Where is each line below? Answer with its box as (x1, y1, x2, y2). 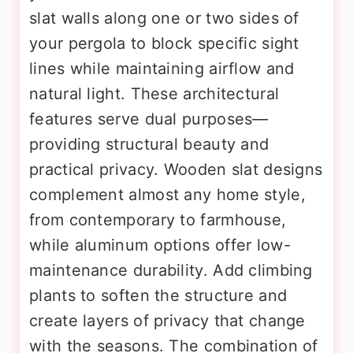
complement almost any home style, (29, 185, 306, 205)
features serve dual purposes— (29, 110, 269, 129)
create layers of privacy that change (29, 311, 306, 331)
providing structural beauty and (29, 135, 269, 154)
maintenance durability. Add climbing (29, 261, 313, 281)
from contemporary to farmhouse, (29, 210, 287, 230)
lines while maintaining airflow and (29, 59, 295, 79)
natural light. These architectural (29, 84, 280, 104)
